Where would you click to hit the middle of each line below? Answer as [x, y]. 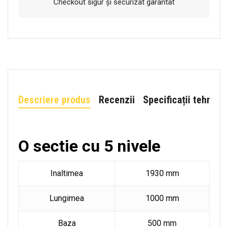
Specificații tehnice [184, 99]
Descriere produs [54, 99]
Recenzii [117, 99]
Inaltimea [67, 173]
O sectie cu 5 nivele [89, 146]
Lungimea [67, 198]
